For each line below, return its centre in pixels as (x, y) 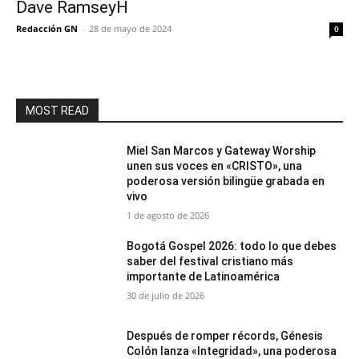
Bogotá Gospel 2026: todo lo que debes (232, 246)
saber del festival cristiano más (210, 261)
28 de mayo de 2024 (130, 28)
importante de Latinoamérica (204, 276)
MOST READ (57, 111)
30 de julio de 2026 (166, 295)
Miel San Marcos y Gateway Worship (222, 151)
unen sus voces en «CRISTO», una (215, 166)
